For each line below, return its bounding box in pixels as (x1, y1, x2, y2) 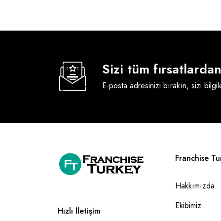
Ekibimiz (175, 199, 201, 211)
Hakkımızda (175, 180, 215, 191)
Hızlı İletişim (58, 205, 100, 217)
